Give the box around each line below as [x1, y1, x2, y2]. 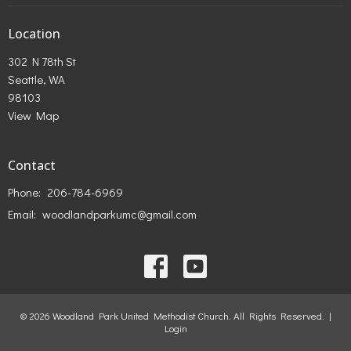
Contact [8, 156, 56, 174]
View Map [8, 107, 59, 123]
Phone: [8, 184, 43, 201]
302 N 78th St [8, 52, 76, 69]
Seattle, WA [8, 71, 65, 87]
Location [8, 25, 60, 43]
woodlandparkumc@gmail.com [42, 206, 197, 223]
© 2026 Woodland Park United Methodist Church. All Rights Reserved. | [20, 309, 331, 323]
